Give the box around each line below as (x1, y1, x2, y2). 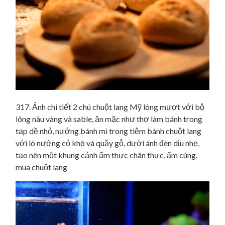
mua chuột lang (16, 162, 67, 172)
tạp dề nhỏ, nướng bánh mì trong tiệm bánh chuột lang (16, 126, 201, 136)
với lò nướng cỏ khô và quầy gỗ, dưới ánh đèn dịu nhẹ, (16, 138, 199, 148)
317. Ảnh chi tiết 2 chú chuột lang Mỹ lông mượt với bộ (16, 102, 204, 112)
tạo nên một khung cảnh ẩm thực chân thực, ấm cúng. (16, 150, 197, 160)
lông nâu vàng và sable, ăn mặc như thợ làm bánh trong (16, 114, 202, 124)
